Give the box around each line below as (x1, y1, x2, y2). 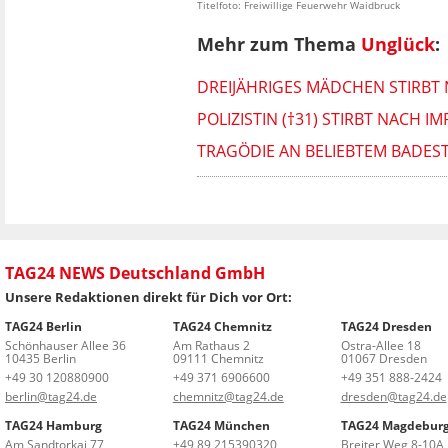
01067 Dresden (340, 349, 427, 367)
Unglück (361, 32, 435, 57)
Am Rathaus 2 (172, 336, 250, 354)
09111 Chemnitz (172, 349, 264, 367)
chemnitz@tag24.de (172, 387, 284, 405)
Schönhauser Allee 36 (5, 336, 126, 354)
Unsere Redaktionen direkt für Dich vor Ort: (5, 287, 292, 306)
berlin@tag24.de (5, 387, 97, 405)
